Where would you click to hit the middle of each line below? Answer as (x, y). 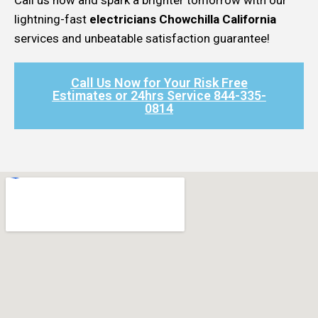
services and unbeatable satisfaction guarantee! (142, 38)
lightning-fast (52, 19)
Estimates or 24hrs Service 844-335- (159, 95)
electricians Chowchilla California (183, 19)
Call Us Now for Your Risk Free (159, 82)
